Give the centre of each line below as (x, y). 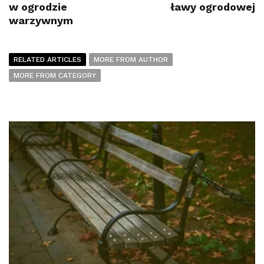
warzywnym (41, 20)
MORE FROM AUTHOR (131, 59)
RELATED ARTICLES (47, 59)
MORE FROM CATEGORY (55, 75)
